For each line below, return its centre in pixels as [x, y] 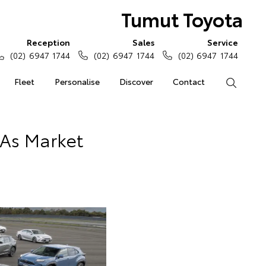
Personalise [77, 81]
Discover [136, 81]
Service [223, 42]
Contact [189, 81]
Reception [49, 42]
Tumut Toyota [182, 19]
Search [250, 81]
